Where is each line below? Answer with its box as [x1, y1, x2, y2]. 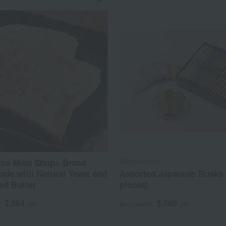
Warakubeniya [120, 156, 161, 166]
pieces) [120, 179, 149, 191]
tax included [120, 199, 153, 208]
